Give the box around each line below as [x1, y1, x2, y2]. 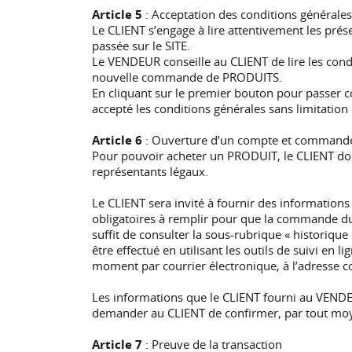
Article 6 [92, 131, 142, 148]
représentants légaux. [92, 163, 208, 179]
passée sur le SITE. [92, 37, 190, 53]
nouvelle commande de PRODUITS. [92, 68, 282, 85]
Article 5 [92, 5, 142, 22]
